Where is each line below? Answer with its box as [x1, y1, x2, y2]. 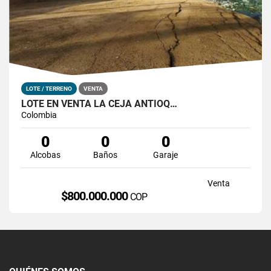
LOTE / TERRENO [26, 85, 72, 92]
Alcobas [30, 149, 60, 160]
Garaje [153, 149, 178, 160]
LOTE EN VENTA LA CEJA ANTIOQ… [21, 97, 177, 109]
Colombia [21, 109, 57, 120]
